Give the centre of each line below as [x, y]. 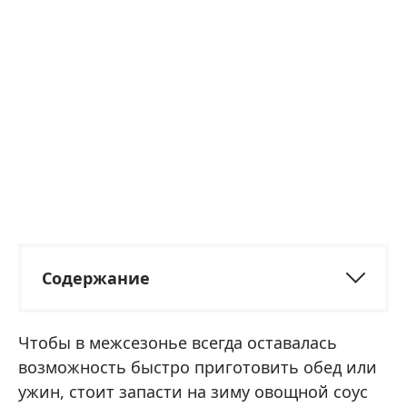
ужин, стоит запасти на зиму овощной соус [193, 392]
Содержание [96, 278]
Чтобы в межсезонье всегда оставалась [178, 342]
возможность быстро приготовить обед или [198, 367]
